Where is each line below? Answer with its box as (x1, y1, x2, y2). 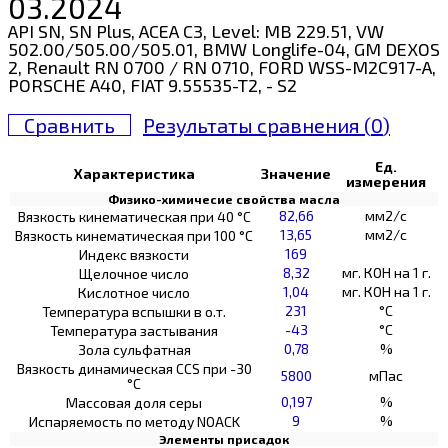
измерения (346, 172, 426, 190)
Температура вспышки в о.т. (42, 302, 226, 320)
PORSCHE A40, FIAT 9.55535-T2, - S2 (8, 73, 297, 96)
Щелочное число (79, 264, 189, 282)
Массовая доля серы (66, 393, 202, 411)
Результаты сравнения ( (143, 112, 371, 137)
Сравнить (24, 112, 115, 137)
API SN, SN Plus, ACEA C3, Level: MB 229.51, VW (8, 19, 384, 42)
